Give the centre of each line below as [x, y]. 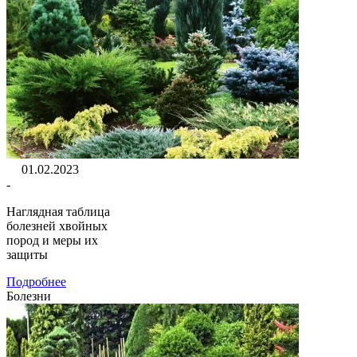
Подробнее [36, 281]
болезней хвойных [57, 226]
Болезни [29, 296]
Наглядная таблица [58, 211]
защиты [27, 254]
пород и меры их [52, 240]
